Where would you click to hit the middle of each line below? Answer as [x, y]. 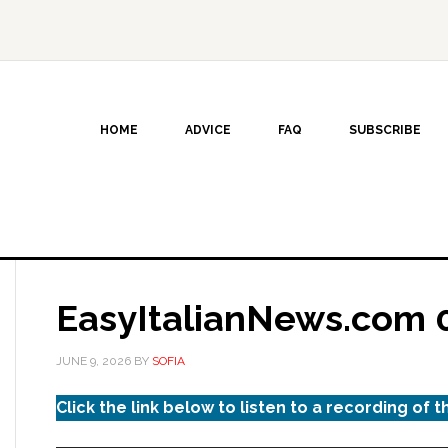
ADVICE [208, 130]
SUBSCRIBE [385, 130]
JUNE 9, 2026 [93, 361]
